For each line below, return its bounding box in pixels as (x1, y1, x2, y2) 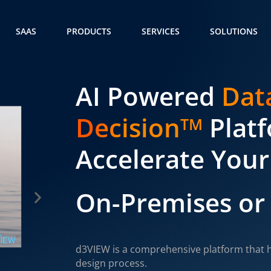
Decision (76, 110, 181, 145)
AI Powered (76, 79, 215, 114)
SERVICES (142, 25, 180, 37)
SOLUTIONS (210, 25, 258, 37)
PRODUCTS (67, 25, 111, 37)
